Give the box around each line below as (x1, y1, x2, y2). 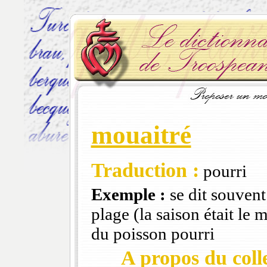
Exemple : (91, 185, 166, 204)
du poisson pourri (91, 224, 215, 244)
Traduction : (91, 159, 199, 182)
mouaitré (91, 121, 191, 150)
